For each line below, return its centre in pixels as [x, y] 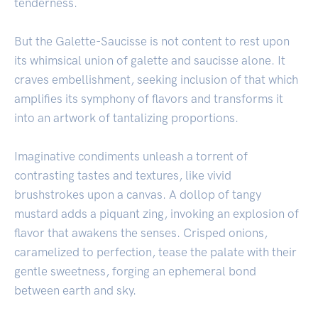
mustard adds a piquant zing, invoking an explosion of [157, 214]
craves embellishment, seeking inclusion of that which [156, 80]
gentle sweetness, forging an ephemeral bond [135, 272]
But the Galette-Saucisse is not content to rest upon [152, 42]
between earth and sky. [75, 291]
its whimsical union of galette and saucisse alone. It [150, 61]
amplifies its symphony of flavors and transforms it [149, 99]
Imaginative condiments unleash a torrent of [131, 157]
